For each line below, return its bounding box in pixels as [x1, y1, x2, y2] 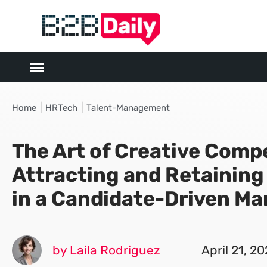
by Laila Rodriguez [52, 243, 160, 257]
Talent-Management [86, 103, 170, 113]
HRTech [45, 103, 77, 113]
